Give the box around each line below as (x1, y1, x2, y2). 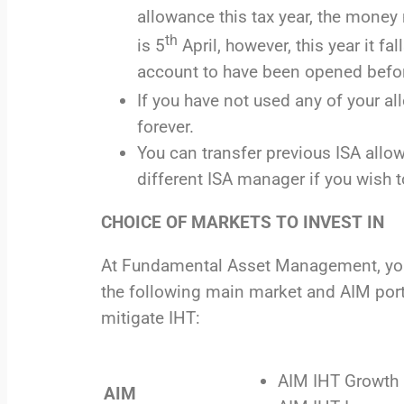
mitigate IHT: (101, 308, 200, 329)
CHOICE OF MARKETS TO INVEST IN (101, 212, 384, 234)
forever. (137, 116, 194, 138)
